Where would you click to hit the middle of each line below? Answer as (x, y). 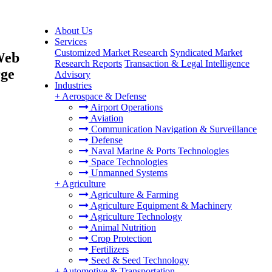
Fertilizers (109, 249)
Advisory (73, 74)
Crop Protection (120, 238)
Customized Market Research (111, 53)
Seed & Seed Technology (139, 260)
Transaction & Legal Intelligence (187, 63)
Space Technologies (128, 162)
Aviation (106, 118)
